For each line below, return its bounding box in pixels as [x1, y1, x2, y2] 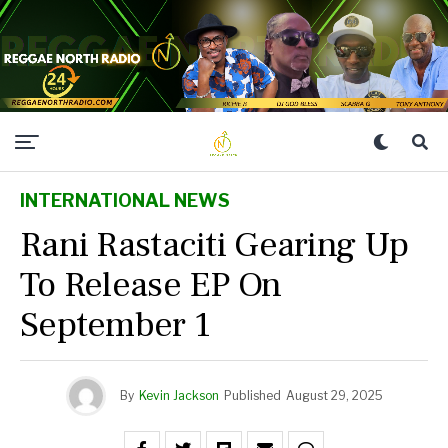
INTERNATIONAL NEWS [20, 190, 230, 211]
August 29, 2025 [285, 388, 383, 403]
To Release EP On [20, 262, 282, 308]
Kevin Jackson [138, 388, 219, 403]
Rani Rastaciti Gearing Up [20, 222, 409, 268]
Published [223, 388, 281, 403]
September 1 [20, 302, 211, 348]
